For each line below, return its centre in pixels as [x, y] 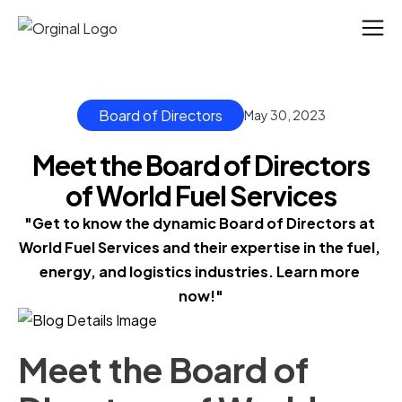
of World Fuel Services [201, 196]
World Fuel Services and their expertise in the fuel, [200, 248]
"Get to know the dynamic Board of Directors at [200, 223]
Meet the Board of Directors [201, 166]
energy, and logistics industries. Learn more [200, 272]
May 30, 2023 [284, 115]
